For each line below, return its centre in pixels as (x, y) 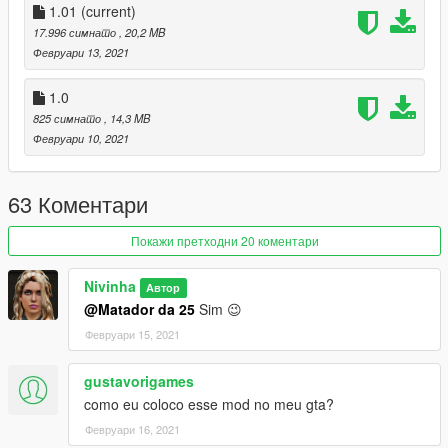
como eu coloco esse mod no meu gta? (209, 404)
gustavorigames (139, 381)
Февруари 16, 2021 (132, 429)
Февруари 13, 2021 (81, 52)
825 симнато (68, 118)
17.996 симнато (76, 32)
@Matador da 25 (139, 309)
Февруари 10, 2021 (81, 138)
